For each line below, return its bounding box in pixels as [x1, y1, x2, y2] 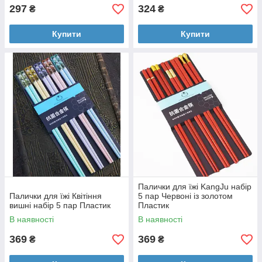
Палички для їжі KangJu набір [138, 182, 251, 191]
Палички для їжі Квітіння [9, 191, 102, 201]
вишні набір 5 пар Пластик [9, 201, 111, 210]
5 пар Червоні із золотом [138, 191, 233, 201]
